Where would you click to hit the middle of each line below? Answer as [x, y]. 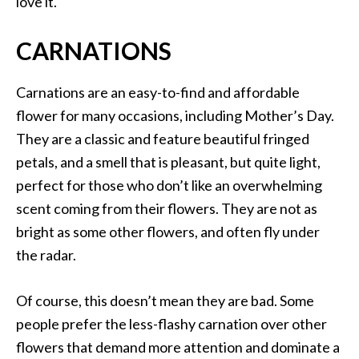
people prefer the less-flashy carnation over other [171, 324]
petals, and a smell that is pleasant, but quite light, [168, 162]
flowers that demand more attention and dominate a [178, 347]
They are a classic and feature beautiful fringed [163, 139]
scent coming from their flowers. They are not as [167, 209]
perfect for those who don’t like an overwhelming [169, 186]
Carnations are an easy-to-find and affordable [158, 93]
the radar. [46, 255]
